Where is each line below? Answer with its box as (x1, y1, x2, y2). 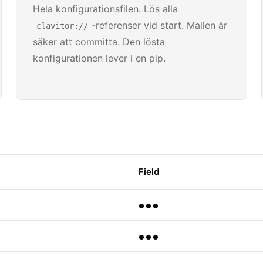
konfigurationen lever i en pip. (32, 52, 166, 64)
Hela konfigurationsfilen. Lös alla (32, 3, 178, 15)
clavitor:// (36, 21, 88, 31)
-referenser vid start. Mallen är (91, 19, 227, 31)
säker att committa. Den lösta (32, 36, 165, 48)
